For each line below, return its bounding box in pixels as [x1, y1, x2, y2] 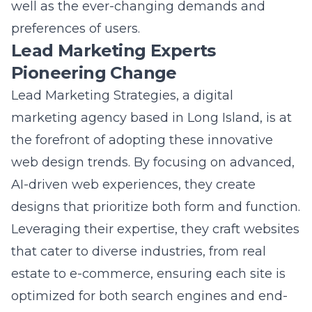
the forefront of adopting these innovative [11, 104, 273, 120]
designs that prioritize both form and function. [11, 171, 300, 187]
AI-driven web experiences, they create [11, 149, 256, 164]
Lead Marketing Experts [11, 13, 216, 33]
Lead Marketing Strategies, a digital [11, 60, 233, 75]
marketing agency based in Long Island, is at [11, 82, 292, 97]
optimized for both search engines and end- [11, 260, 288, 276]
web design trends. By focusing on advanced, [11, 127, 295, 142]
